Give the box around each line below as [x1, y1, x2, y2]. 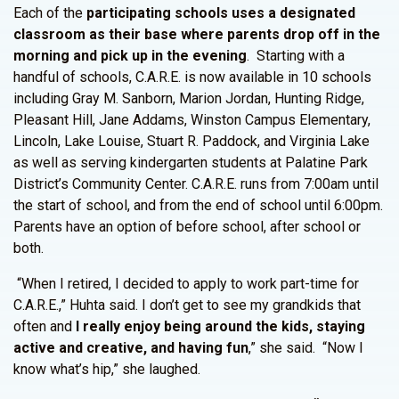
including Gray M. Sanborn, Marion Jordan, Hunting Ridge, [13, 90, 364, 107]
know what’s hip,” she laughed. [13, 361, 200, 378]
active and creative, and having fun [13, 339, 248, 356]
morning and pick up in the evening [13, 47, 247, 64]
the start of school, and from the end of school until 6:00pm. [13, 197, 383, 214]
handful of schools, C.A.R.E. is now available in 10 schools [13, 69, 371, 85]
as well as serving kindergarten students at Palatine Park [13, 154, 368, 171]
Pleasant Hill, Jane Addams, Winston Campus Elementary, [13, 111, 370, 128]
